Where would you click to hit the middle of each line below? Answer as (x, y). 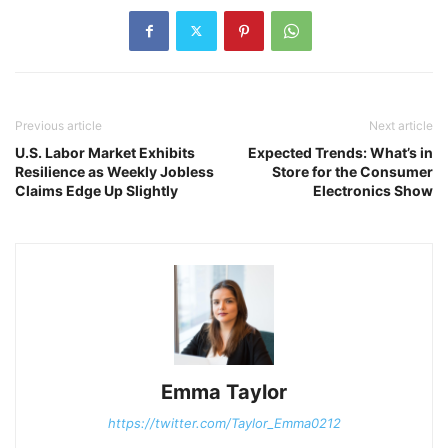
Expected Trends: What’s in (340, 152)
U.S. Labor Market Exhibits (105, 152)
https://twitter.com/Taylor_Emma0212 (224, 422)
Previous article (58, 125)
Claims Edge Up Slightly (96, 190)
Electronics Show (373, 190)
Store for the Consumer (352, 171)
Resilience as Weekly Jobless (114, 171)
